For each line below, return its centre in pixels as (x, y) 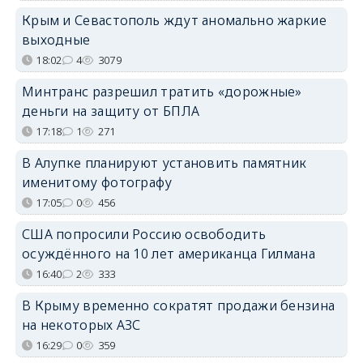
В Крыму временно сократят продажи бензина (178, 305)
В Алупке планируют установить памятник (164, 162)
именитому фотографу (97, 182)
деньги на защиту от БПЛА (111, 111)
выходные (56, 39)
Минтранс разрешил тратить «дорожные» (162, 91)
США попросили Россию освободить (144, 234)
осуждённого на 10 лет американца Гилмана (168, 253)
